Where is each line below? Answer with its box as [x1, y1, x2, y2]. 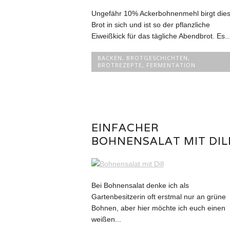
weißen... [91, 215, 121, 223]
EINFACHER [91, 120, 159, 135]
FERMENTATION [146, 61, 196, 69]
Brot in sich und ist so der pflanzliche [91, 20, 210, 29]
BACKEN [97, 53, 122, 62]
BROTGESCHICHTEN [126, 53, 188, 62]
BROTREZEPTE [97, 61, 142, 69]
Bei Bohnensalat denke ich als [91, 181, 189, 189]
